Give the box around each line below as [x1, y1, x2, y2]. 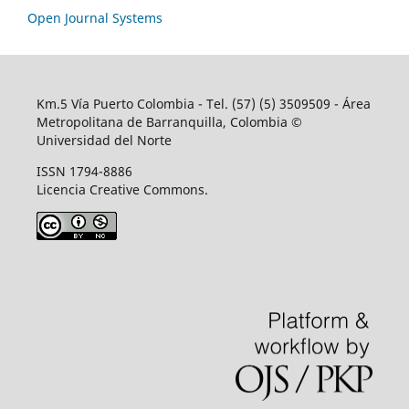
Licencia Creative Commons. [36, 180, 208, 198]
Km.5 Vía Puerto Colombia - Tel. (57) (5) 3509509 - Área [36, 94, 371, 112]
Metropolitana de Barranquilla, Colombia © [36, 112, 302, 131]
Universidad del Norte [36, 131, 172, 149]
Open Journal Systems [27, 8, 163, 26]
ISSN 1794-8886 [36, 162, 132, 180]
